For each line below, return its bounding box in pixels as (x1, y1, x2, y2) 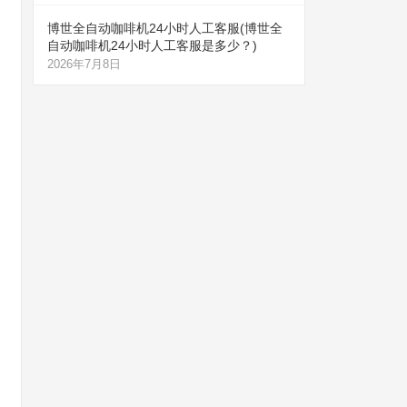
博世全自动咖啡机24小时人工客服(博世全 (47, 21, 283, 35)
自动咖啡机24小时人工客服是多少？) (47, 38, 257, 53)
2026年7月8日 (47, 57, 121, 71)
